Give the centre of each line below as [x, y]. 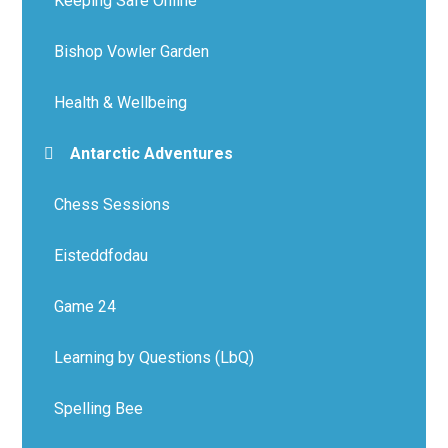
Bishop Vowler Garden [132, 51]
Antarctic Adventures [152, 153]
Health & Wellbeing [121, 102]
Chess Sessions [112, 204]
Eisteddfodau [101, 255]
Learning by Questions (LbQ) [154, 357]
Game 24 [85, 306]
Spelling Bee [99, 408]
